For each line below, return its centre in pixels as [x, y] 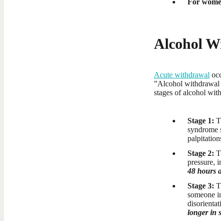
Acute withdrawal [182, 74]
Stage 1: [201, 120]
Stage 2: [202, 153]
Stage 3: [202, 185]
